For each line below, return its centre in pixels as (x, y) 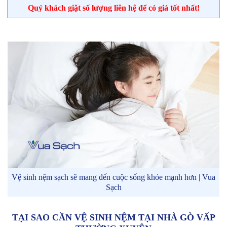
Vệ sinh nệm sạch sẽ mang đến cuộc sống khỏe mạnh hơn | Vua (113, 177)
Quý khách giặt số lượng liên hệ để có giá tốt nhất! (113, 8)
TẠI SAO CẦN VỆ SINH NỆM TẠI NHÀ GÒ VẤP (113, 218)
